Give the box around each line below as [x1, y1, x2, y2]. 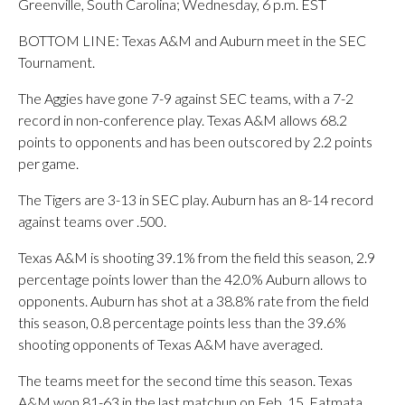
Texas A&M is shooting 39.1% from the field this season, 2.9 [18, 249, 375, 266]
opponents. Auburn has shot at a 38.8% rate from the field [18, 292, 369, 309]
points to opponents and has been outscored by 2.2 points [18, 133, 372, 150]
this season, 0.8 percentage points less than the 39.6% [18, 314, 346, 331]
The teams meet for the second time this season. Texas [18, 372, 353, 389]
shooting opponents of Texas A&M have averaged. [18, 335, 323, 353]
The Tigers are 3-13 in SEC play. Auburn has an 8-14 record [18, 191, 373, 208]
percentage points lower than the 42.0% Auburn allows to [18, 270, 367, 287]
